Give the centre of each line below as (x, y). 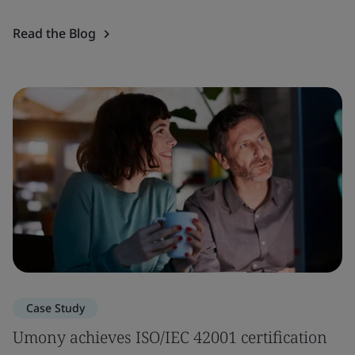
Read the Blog (54, 33)
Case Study (55, 308)
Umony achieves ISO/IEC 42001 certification (170, 337)
